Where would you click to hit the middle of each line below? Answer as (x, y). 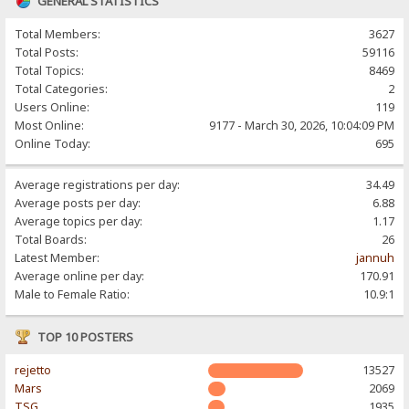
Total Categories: (62, 89)
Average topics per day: (79, 221)
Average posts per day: (78, 203)
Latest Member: (58, 257)
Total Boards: (51, 239)
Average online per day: (80, 276)
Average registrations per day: (98, 184)
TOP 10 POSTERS (86, 336)
